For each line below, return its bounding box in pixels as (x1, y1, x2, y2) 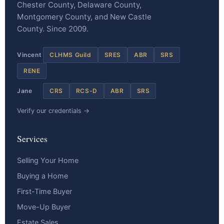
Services (17, 132, 47, 145)
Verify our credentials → (17, 107, 89, 115)
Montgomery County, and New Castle (17, 12, 151, 22)
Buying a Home (17, 171, 68, 180)
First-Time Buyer (17, 187, 72, 196)
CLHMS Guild (49, 51, 91, 59)
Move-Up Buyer (17, 202, 70, 211)
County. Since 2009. (17, 24, 88, 34)
